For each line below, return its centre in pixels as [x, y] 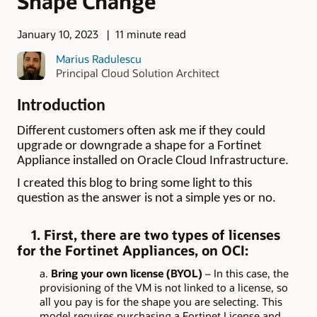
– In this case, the [246, 273]
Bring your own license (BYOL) [127, 273]
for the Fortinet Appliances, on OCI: [133, 251]
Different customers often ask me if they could [141, 131]
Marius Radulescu [98, 58]
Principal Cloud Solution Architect [137, 73]
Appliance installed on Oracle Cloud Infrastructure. [153, 161]
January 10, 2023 [58, 34]
